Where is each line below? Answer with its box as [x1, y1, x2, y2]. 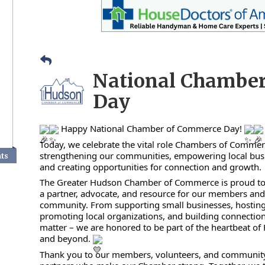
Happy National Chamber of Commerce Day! [59, 122, 245, 135]
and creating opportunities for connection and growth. [40, 160, 262, 173]
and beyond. [40, 232, 93, 245]
